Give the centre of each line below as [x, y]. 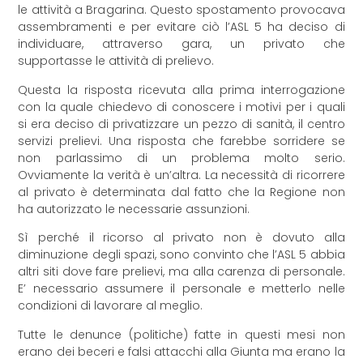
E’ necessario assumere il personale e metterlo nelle [181, 289]
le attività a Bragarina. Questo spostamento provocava [181, 10]
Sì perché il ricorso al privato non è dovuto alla [181, 238]
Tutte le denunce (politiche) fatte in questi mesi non [181, 334]
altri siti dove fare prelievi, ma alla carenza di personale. [181, 272]
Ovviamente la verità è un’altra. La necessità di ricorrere [181, 175]
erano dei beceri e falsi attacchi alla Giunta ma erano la [181, 351]
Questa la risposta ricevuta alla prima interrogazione [181, 90]
